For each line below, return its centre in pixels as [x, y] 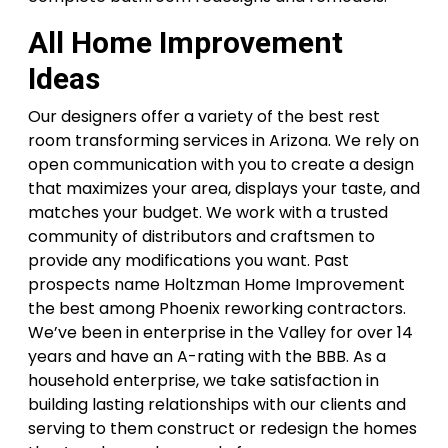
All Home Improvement [185, 42]
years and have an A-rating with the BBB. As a [207, 356]
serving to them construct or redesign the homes [222, 428]
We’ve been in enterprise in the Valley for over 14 [220, 332]
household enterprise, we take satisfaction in [203, 380]
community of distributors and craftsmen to [201, 236]
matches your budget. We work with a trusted [208, 212]
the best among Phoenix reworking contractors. [217, 308]
